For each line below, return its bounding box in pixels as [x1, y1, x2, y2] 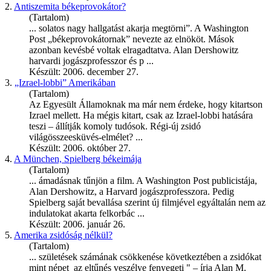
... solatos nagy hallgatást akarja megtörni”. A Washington [29, 23, 249, 34]
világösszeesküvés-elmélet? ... [29, 132, 143, 143]
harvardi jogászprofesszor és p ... [29, 56, 154, 67]
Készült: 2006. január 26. [29, 219, 125, 230]
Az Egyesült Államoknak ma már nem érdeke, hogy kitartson [29, 99, 263, 110]
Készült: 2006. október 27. [29, 143, 131, 154]
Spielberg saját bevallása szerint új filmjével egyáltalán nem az [29, 197, 266, 208]
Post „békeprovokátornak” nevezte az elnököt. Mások [29, 34, 234, 45]
